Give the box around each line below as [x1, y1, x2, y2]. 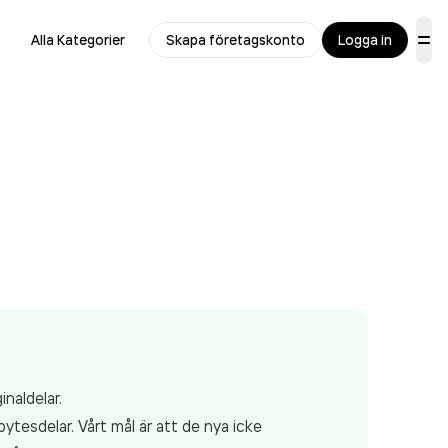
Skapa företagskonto [166, 31, 305, 49]
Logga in [338, 31, 392, 49]
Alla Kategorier [31, 31, 125, 49]
